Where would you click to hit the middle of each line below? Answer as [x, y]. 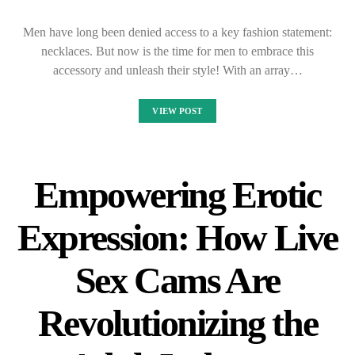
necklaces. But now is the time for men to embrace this [177, 52]
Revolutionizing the [177, 323]
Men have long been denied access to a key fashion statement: [177, 32]
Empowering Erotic [177, 195]
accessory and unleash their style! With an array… [177, 71]
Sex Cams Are [177, 281]
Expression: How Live [177, 238]
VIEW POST [177, 111]
